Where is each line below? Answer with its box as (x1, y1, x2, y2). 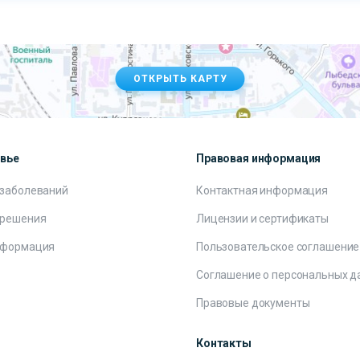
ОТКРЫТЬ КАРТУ (133, 73, 227, 84)
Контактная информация (196, 184, 329, 197)
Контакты (196, 337, 252, 350)
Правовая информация (196, 152, 321, 165)
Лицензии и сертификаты (196, 212, 329, 225)
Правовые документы (196, 297, 310, 309)
